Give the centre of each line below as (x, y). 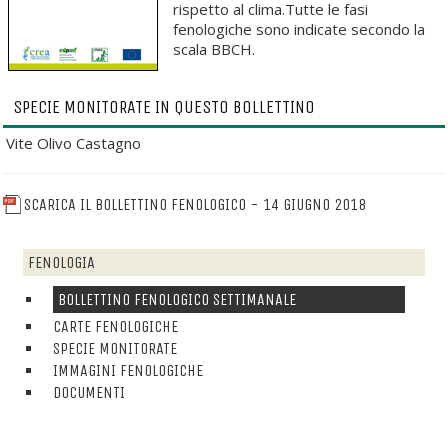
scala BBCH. (214, 49)
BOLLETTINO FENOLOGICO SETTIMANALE (177, 300)
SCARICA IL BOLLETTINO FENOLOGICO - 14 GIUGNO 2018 (195, 204)
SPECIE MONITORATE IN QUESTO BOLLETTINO (164, 107)
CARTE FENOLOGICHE (115, 327)
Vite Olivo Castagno (73, 143)
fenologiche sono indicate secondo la (299, 29)
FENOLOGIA (61, 263)
